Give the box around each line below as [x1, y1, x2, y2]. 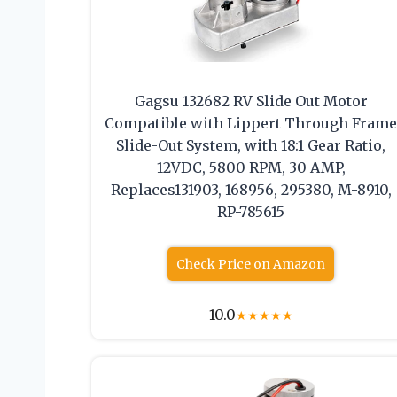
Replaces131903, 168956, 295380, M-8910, [110, 181, 392, 199]
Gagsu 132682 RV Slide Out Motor [134, 92, 368, 111]
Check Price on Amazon [176, 256, 326, 273]
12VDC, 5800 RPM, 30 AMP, [156, 159, 346, 177]
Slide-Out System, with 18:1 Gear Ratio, [116, 136, 386, 155]
